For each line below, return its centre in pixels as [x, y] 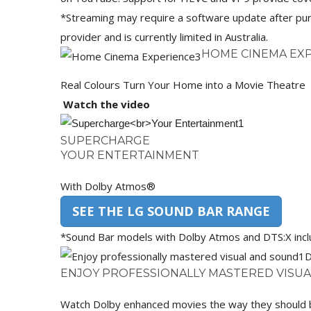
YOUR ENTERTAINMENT [130, 155]
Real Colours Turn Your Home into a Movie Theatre [183, 85]
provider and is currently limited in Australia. [164, 37]
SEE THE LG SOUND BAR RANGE [171, 211]
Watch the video [105, 104]
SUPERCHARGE [105, 141]
